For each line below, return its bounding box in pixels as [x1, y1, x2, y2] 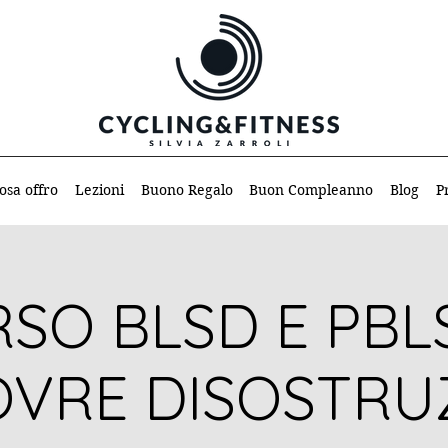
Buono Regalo [140, 180, 233, 199]
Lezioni [74, 180, 124, 199]
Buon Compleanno [249, 180, 374, 199]
